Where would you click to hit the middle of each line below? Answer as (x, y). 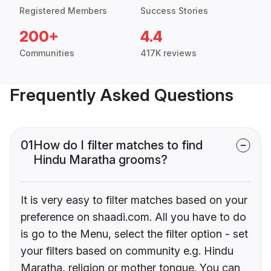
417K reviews (168, 53)
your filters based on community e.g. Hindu (127, 251)
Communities (47, 53)
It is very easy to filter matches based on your (134, 200)
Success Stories (174, 11)
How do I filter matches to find (118, 145)
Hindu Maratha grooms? (100, 160)
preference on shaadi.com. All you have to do (133, 217)
